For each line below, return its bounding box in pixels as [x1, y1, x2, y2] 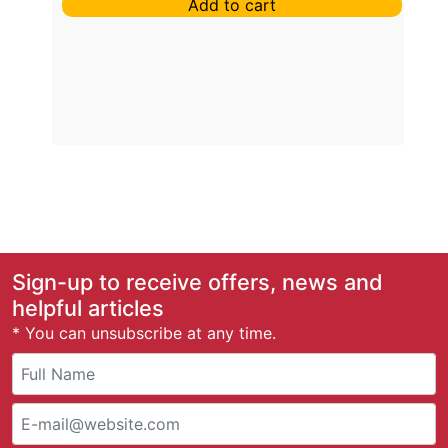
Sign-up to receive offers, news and [12, 269, 383, 296]
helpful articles [12, 295, 164, 322]
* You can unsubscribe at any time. [12, 323, 276, 344]
